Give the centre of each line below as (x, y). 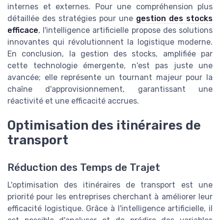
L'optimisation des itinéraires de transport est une (110, 185)
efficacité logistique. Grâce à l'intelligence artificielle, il (110, 209)
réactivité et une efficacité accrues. (73, 101)
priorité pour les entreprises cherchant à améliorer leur (110, 197)
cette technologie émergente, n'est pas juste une (110, 65)
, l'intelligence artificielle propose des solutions (125, 30)
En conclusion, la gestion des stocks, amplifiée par (110, 54)
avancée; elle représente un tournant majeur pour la (110, 77)
